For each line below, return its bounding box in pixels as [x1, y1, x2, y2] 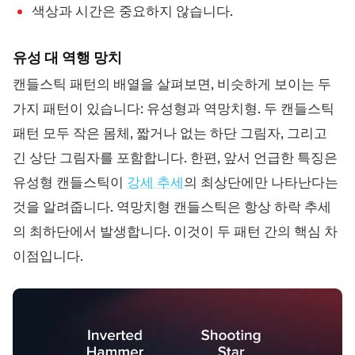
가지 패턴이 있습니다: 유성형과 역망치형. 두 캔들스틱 [13, 99, 334, 117]
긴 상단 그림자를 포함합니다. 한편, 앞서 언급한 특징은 [13, 148, 338, 166]
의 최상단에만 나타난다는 [184, 173, 338, 191]
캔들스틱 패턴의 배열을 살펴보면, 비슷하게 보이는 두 [13, 74, 331, 93]
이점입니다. [13, 246, 83, 265]
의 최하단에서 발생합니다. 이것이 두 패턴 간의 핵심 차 [13, 222, 338, 240]
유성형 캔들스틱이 [13, 173, 127, 191]
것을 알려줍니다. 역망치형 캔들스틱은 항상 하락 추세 [13, 197, 331, 216]
